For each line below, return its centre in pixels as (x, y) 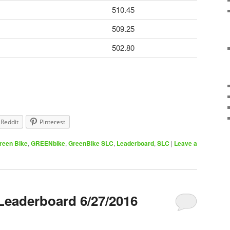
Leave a (186, 143)
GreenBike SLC (91, 143)
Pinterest (52, 122)
